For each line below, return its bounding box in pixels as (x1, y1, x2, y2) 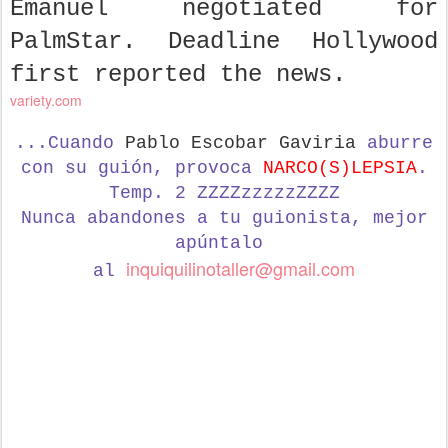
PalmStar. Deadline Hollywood (10, 27, 438, 55)
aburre (356, 132, 433, 153)
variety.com (10, 89, 82, 110)
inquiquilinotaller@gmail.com (126, 254, 355, 281)
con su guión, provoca (20, 157, 263, 178)
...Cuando (15, 132, 125, 153)
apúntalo (174, 232, 274, 253)
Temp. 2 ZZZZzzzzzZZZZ (108, 182, 340, 203)
